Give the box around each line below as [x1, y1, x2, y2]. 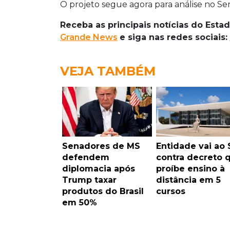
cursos [156, 186, 185, 197]
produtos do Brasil [62, 186, 144, 197]
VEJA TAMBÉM [60, 64, 156, 79]
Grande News [60, 32, 118, 43]
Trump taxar [62, 175, 117, 185]
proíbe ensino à [156, 164, 225, 174]
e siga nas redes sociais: [120, 32, 227, 43]
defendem [62, 152, 109, 163]
